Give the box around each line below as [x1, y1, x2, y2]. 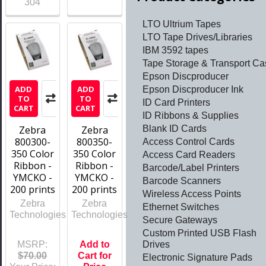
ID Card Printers [142, 97, 210, 107]
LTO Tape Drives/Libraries [142, 31, 252, 42]
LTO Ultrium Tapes [142, 18, 221, 29]
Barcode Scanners [142, 175, 221, 186]
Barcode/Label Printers [142, 162, 239, 173]
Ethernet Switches [142, 201, 219, 212]
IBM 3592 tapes [142, 45, 208, 55]
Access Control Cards [142, 136, 235, 147]
